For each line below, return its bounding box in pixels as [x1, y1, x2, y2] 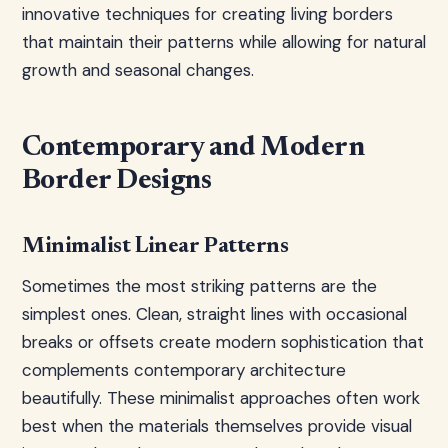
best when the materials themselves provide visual [22, 415, 412, 437]
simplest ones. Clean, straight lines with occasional [22, 303, 407, 325]
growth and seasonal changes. [22, 59, 254, 81]
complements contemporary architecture [22, 359, 346, 381]
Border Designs [22, 167, 212, 195]
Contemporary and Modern [22, 134, 365, 162]
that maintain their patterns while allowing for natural [22, 31, 426, 53]
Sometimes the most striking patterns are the [22, 275, 377, 297]
